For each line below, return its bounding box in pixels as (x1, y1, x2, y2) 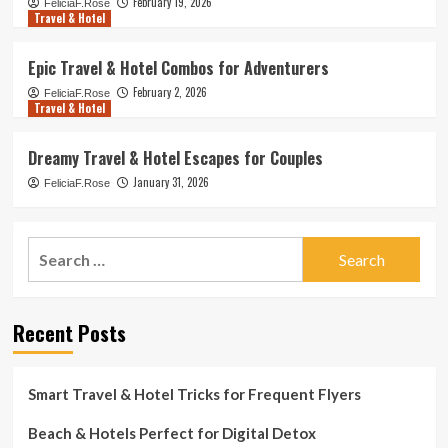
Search (26, 239, 78, 259)
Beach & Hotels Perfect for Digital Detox (27, 424, 316, 443)
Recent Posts (12, 318, 126, 349)
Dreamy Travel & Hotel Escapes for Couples (27, 146, 323, 171)
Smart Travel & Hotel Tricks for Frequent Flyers (27, 385, 361, 404)
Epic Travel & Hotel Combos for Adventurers (27, 56, 329, 81)
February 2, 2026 (132, 84, 207, 101)
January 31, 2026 (132, 174, 209, 191)
